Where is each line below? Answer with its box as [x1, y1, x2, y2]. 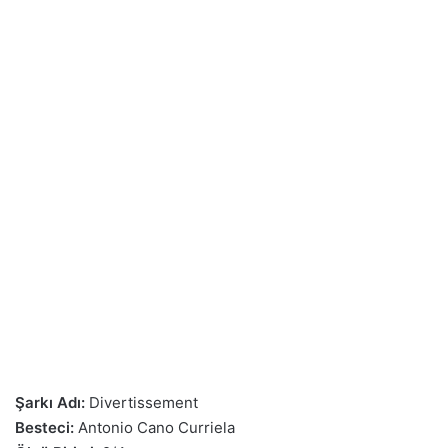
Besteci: [15, 417, 74, 437]
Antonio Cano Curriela [74, 417, 235, 437]
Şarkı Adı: [15, 392, 85, 412]
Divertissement [85, 392, 198, 412]
